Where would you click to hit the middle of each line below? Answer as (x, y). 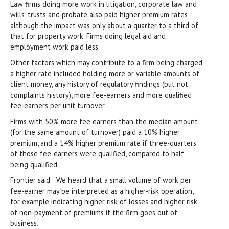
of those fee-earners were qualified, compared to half (97, 153)
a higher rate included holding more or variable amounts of (105, 73)
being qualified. (35, 164)
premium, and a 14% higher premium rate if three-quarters (103, 143)
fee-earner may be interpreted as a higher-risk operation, (102, 191)
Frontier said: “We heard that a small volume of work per (101, 180)
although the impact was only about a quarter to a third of (104, 25)
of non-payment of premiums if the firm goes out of (94, 212)
